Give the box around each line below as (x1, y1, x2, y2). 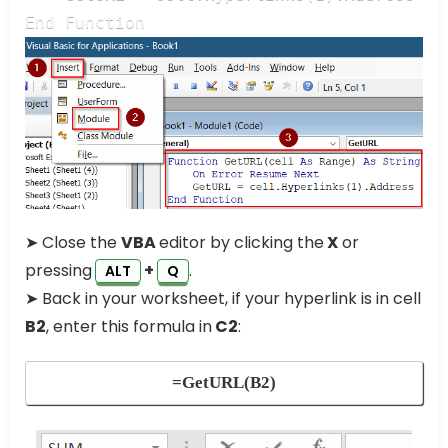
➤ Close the (25, 230, 121, 254)
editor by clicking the (159, 230, 324, 254)
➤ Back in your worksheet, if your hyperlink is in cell (25, 286, 421, 310)
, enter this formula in (46, 314, 212, 338)
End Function (25, 13, 145, 33)
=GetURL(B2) (172, 372, 276, 392)
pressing (25, 258, 92, 282)
